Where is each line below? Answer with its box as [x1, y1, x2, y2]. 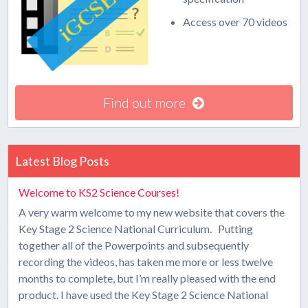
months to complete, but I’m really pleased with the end [19, 272, 276, 285]
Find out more [103, 94, 186, 111]
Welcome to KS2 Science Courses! [19, 186, 180, 199]
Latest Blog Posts [15, 153, 110, 168]
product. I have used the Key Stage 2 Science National [19, 288, 269, 301]
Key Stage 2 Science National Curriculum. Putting [19, 222, 254, 235]
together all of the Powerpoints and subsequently [19, 239, 250, 252]
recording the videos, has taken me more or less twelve [19, 255, 274, 268]
